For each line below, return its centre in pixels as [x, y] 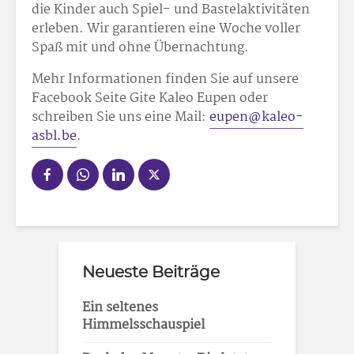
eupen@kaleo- [256, 117]
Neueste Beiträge [151, 273]
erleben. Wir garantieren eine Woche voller [166, 29]
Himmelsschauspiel [143, 325]
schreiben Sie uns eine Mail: [121, 117]
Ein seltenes [120, 308]
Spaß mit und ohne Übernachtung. [140, 48]
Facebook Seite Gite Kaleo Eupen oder [150, 98]
